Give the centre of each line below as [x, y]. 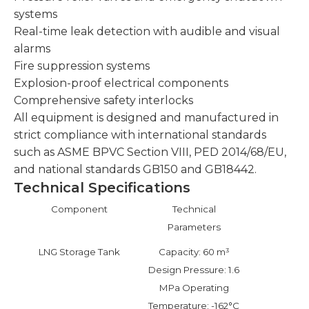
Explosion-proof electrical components [121, 83]
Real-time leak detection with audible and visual [147, 32]
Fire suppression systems [82, 66]
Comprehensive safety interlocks [103, 101]
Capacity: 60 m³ [194, 252]
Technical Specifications [102, 188]
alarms [32, 49]
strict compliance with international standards [140, 135]
